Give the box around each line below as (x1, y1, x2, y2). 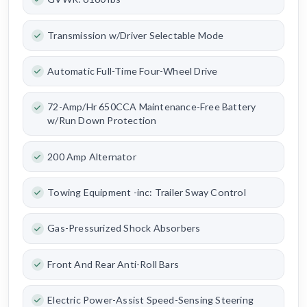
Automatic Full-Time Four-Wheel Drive (47, 64, 218, 77)
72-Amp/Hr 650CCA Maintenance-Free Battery (47, 101, 256, 113)
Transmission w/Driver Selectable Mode (47, 29, 224, 41)
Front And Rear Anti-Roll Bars (47, 258, 179, 270)
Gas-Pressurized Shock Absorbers (47, 222, 201, 234)
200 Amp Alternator (47, 150, 136, 162)
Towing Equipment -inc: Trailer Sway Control (47, 186, 246, 198)
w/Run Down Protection (47, 114, 157, 127)
